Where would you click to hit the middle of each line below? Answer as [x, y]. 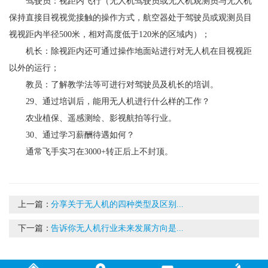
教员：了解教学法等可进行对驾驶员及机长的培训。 [114, 84]
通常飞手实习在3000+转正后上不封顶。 [91, 151]
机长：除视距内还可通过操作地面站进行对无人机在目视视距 [130, 51]
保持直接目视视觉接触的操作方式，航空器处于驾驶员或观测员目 [130, 17]
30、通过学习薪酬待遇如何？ [72, 135]
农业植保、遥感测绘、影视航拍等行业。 [93, 118]
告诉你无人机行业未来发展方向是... [117, 228]
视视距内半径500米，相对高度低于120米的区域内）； [109, 34]
